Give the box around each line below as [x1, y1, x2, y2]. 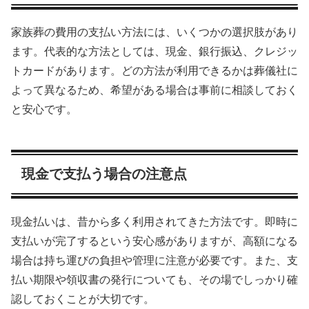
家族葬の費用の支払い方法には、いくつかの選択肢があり [11, 26, 298, 39]
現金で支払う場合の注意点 [21, 166, 187, 182]
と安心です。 [11, 103, 77, 116]
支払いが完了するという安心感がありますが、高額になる [11, 235, 298, 247]
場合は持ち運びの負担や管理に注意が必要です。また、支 [11, 254, 298, 266]
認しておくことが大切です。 [11, 292, 154, 305]
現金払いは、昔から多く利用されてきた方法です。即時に [11, 215, 298, 228]
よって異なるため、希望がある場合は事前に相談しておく [11, 84, 298, 97]
